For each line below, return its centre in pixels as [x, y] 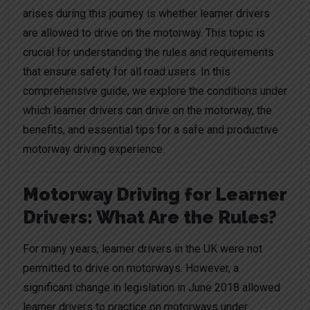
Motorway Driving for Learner [155, 195]
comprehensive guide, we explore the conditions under [155, 91]
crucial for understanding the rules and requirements [148, 53]
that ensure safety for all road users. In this [127, 72]
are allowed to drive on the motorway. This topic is [144, 33]
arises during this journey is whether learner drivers [146, 14]
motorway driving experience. [94, 149]
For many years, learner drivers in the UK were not [143, 249]
